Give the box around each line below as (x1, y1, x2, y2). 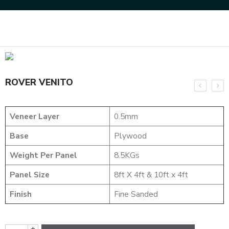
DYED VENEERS (72, 23, 125, 33)
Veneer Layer (9, 111, 59, 122)
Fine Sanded (113, 189, 158, 199)
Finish (9, 189, 32, 199)
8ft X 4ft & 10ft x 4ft (113, 169, 188, 180)
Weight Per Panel (9, 150, 77, 161)
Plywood (113, 130, 147, 141)
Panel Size (9, 169, 50, 180)
